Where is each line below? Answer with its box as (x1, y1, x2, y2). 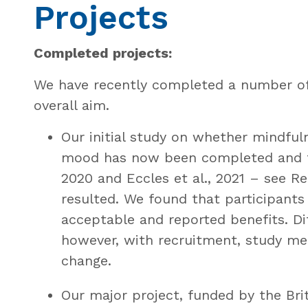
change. (60, 252, 111, 269)
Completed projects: (33, 44, 172, 61)
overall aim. (33, 96, 109, 113)
